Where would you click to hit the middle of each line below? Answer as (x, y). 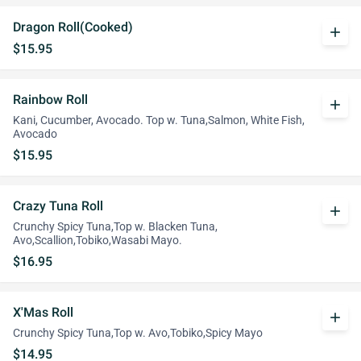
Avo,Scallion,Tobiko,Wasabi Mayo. (98, 241)
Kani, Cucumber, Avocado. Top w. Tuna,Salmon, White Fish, (159, 120)
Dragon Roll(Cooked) (73, 27)
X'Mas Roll (43, 312)
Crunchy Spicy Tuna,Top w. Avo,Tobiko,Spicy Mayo (138, 333)
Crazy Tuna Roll (58, 206)
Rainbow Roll (50, 100)
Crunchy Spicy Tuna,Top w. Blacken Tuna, (115, 227)
